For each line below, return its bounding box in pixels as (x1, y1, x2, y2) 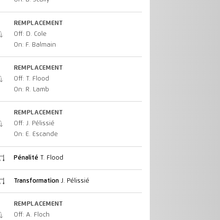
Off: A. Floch (13, 212, 50, 219)
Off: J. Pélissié (13, 120, 55, 127)
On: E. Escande (13, 131, 58, 138)
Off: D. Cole (13, 30, 47, 37)
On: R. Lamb (13, 86, 49, 93)
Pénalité (13, 154, 38, 161)
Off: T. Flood (13, 76, 49, 82)
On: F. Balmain (13, 41, 56, 48)
